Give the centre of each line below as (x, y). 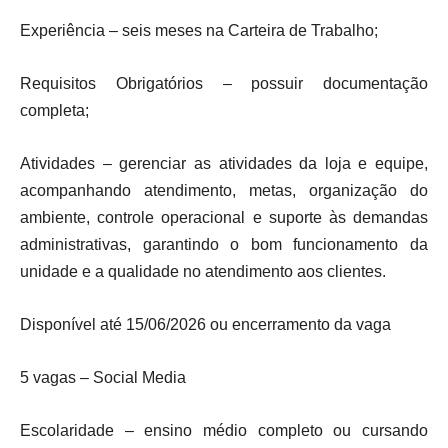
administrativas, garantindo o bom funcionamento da (224, 244)
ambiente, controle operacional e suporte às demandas (224, 217)
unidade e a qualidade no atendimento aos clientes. (205, 271)
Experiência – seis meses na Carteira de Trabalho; (199, 30)
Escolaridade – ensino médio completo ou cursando (224, 430)
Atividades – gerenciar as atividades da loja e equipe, (224, 163)
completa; (54, 110)
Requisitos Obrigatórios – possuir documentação (224, 83)
